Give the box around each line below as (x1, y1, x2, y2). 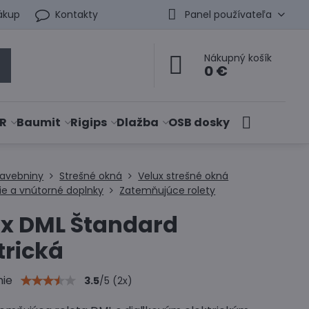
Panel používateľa (184, 7, 272, 21)
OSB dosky (168, 114, 230, 130)
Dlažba (117, 114, 159, 130)
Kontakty (55, 7, 99, 21)
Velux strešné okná (138, 169, 229, 183)
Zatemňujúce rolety (119, 183, 216, 197)
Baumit (17, 114, 61, 130)
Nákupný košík (204, 51, 272, 65)
